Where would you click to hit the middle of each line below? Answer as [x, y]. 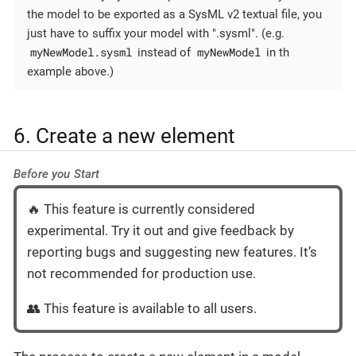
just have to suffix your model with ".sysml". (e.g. [156, 33]
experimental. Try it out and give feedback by [161, 230]
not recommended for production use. [141, 273]
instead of [164, 52]
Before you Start [57, 174]
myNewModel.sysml [81, 52]
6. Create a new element [124, 135]
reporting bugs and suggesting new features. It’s [172, 252]
